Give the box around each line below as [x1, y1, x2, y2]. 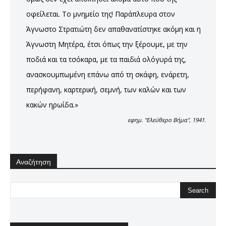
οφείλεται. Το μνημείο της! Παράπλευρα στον [26, 9, 175, 19]
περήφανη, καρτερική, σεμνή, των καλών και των [26, 84, 186, 94]
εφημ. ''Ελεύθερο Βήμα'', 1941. [128, 116, 206, 124]
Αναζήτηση [16, 157, 51, 166]
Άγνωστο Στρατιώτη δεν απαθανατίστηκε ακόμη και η [26, 24, 201, 34]
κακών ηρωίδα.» [26, 99, 78, 109]
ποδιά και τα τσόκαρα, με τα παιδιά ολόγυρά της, [26, 54, 186, 64]
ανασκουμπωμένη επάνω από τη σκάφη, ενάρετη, [26, 69, 189, 79]
